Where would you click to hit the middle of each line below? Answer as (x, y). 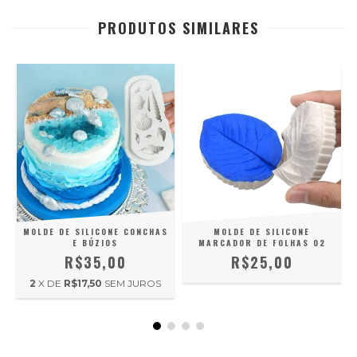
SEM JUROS (133, 283)
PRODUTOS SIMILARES (178, 28)
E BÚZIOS (95, 243)
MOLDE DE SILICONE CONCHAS (95, 231)
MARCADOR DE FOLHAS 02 (262, 243)
